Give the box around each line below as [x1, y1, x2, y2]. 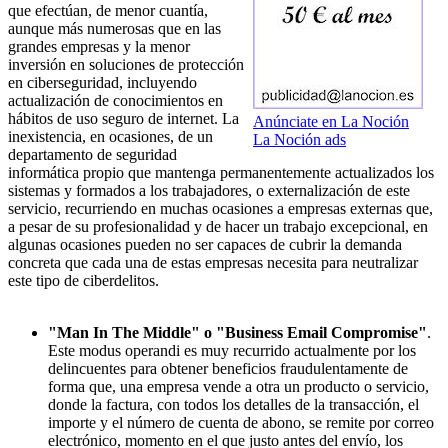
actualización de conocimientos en [8, 92, 223, 110]
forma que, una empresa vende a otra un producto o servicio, [48, 378, 429, 396]
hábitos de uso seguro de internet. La [8, 110, 239, 128]
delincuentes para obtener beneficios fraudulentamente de [48, 360, 408, 378]
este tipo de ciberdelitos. [8, 272, 159, 290]
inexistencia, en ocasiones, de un [8, 128, 213, 146]
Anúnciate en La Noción [253, 113, 409, 131]
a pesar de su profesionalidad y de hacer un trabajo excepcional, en [8, 218, 428, 236]
